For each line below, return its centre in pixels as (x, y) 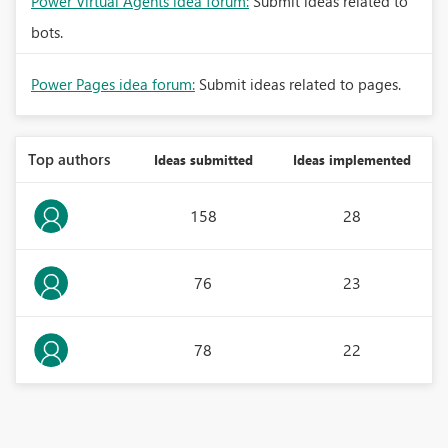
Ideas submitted (203, 159)
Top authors (69, 159)
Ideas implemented (352, 159)
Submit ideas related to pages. (300, 84)
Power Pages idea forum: (113, 84)
